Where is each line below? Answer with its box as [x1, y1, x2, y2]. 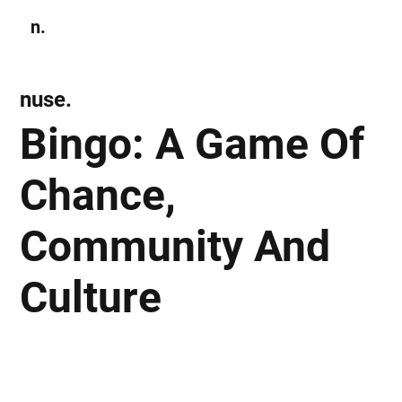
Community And [20, 220, 331, 272]
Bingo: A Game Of [20, 118, 365, 170]
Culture [20, 271, 162, 323]
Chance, [20, 169, 177, 221]
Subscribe [283, 20, 328, 33]
